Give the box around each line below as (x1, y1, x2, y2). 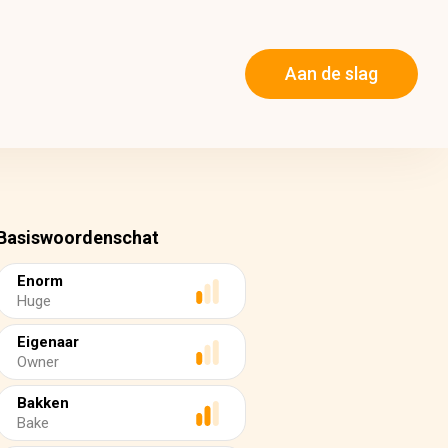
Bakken (17, 394, 69, 412)
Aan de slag (285, 63, 378, 85)
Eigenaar (17, 333, 79, 351)
